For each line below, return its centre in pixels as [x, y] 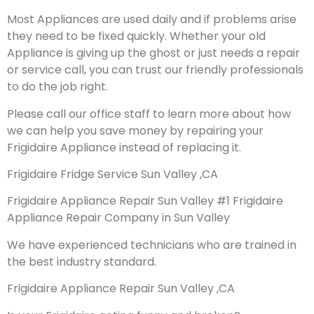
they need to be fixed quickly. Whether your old [136, 36]
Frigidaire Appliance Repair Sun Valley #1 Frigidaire [145, 201]
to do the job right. [57, 87]
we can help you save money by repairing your [135, 130]
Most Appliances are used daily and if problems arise [152, 20]
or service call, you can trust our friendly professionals [155, 70]
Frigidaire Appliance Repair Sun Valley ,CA [121, 289]
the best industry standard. [82, 261]
